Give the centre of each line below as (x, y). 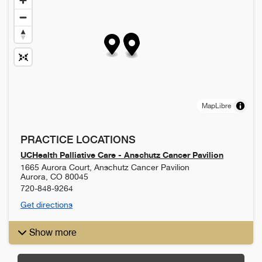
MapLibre (216, 106)
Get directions (46, 204)
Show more (53, 232)
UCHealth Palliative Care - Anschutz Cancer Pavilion (122, 154)
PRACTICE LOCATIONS (78, 139)
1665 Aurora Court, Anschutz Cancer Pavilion (105, 167)
